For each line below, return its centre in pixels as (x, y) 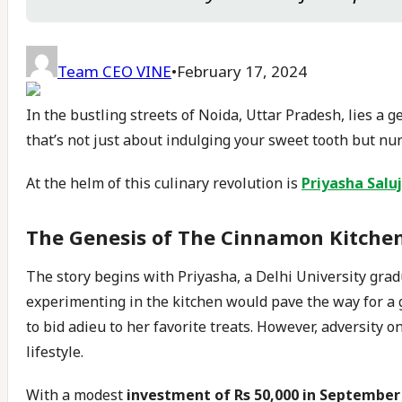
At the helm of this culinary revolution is (164, 183)
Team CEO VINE (114, 71)
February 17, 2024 (242, 71)
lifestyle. (55, 352)
